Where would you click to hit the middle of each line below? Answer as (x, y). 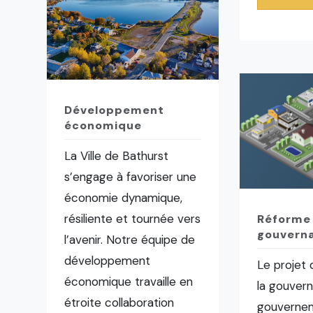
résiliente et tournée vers (133, 219)
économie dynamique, (124, 198)
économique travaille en (129, 282)
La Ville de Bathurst (117, 156)
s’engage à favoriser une (131, 177)
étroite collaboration (119, 303)
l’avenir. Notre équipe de (130, 240)
